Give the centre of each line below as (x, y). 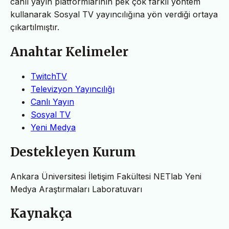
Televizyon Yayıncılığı (73, 89)
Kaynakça (41, 214)
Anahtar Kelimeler (69, 52)
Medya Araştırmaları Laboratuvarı (76, 189)
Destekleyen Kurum (73, 152)
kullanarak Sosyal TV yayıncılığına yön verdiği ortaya (114, 14)
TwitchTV (49, 76)
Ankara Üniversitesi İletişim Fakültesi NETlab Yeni (106, 176)
